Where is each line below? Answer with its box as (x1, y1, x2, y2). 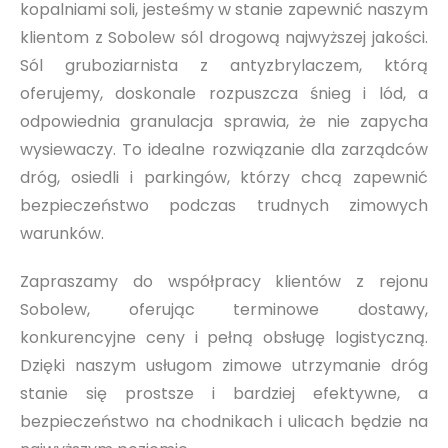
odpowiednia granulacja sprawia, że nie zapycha (20, 110, 428, 134)
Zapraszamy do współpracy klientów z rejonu (20, 270, 428, 294)
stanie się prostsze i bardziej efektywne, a (20, 382, 428, 406)
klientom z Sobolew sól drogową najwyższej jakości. (20, 26, 428, 50)
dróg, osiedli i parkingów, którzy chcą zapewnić (20, 166, 428, 190)
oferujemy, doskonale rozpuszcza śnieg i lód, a (20, 82, 428, 106)
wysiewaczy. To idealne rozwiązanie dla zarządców (20, 138, 428, 162)
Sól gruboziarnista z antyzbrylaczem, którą (20, 54, 428, 78)
